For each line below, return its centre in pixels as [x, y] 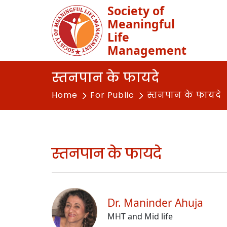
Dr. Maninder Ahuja [155, 203]
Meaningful [141, 24]
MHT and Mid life [140, 217]
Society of [136, 11]
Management [147, 50]
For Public [112, 95]
